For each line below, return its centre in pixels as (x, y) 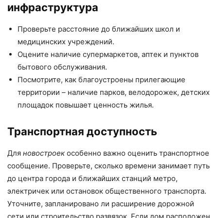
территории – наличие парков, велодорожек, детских (114, 92)
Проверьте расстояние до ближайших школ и (99, 29)
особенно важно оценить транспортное (137, 153)
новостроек (44, 153)
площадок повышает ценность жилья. (86, 105)
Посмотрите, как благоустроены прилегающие (101, 79)
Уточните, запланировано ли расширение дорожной (101, 203)
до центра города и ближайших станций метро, (92, 178)
